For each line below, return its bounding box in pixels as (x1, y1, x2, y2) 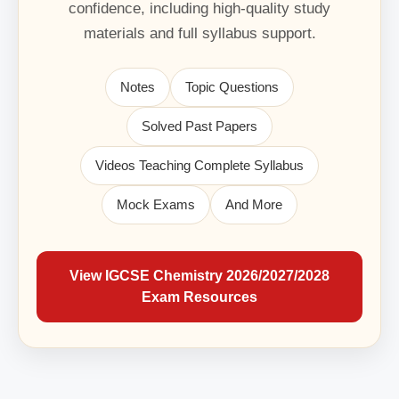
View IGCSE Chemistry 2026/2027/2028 (69, 268, 330, 284)
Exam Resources (142, 289, 257, 305)
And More (225, 197, 282, 213)
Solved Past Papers (142, 118, 257, 134)
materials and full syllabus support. (83, 25, 316, 43)
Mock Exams (117, 197, 195, 213)
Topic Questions (185, 79, 279, 95)
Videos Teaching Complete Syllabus (95, 158, 304, 174)
